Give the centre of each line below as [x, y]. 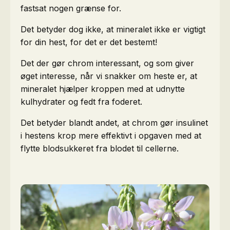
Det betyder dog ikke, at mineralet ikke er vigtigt [113, 29]
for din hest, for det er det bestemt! [89, 42]
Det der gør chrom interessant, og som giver [107, 63]
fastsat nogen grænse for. [71, 8]
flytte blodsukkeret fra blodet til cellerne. [100, 148]
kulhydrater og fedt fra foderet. [81, 101]
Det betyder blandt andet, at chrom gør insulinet [114, 122]
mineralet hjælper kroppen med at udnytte [103, 89]
